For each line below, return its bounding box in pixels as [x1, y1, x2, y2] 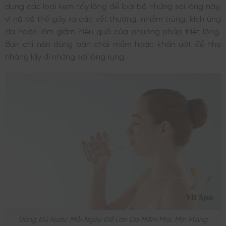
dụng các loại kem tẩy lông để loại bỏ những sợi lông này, [5, 1, 221, 10]
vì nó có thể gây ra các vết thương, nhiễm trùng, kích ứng [5, 14, 221, 22]
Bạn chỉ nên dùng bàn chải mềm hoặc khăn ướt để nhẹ [5, 39, 221, 47]
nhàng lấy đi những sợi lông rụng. [5, 51, 126, 60]
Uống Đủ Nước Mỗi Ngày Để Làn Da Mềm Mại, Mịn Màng [19, 215, 207, 222]
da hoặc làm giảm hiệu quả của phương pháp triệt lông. [5, 26, 221, 35]
